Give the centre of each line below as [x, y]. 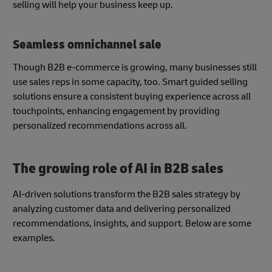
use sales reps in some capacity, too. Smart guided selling [130, 82]
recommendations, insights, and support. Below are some [132, 223]
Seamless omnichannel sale [87, 44]
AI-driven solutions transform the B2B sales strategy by [127, 194]
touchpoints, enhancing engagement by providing [116, 111]
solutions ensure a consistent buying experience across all [132, 97]
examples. [36, 238]
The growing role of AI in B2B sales [119, 169]
